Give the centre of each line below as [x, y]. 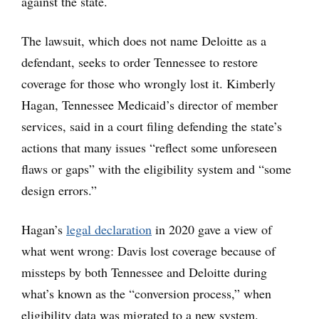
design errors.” [59, 190]
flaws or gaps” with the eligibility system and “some [156, 169]
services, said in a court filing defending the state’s [152, 126]
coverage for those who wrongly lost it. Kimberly [148, 83]
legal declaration [109, 229]
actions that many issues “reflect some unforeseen [149, 147]
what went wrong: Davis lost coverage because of [148, 251]
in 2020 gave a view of [212, 229]
